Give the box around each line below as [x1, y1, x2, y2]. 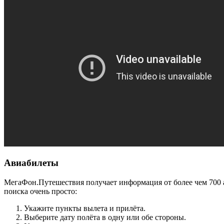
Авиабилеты [4, 157, 58, 168]
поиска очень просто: [4, 187, 77, 196]
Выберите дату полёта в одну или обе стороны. [24, 213, 186, 222]
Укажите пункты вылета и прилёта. [24, 204, 145, 213]
